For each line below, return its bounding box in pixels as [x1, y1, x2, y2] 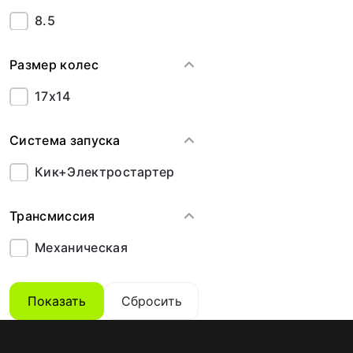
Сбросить [121, 293, 182, 309]
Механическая [35, 240, 128, 255]
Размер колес [9, 56, 98, 72]
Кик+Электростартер [35, 164, 175, 180]
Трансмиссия [9, 207, 95, 224]
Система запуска [9, 132, 121, 148]
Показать [28, 293, 86, 309]
